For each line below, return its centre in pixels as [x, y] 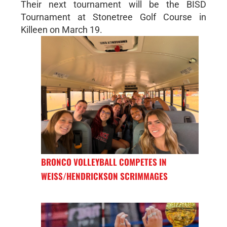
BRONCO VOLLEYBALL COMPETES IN [104, 162]
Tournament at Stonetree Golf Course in [113, 17]
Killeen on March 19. [61, 29]
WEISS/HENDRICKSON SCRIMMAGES [104, 176]
